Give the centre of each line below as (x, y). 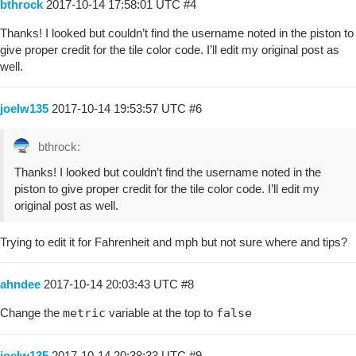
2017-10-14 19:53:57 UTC (120, 108)
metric (84, 313)
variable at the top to (161, 312)
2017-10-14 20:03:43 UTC (112, 284)
